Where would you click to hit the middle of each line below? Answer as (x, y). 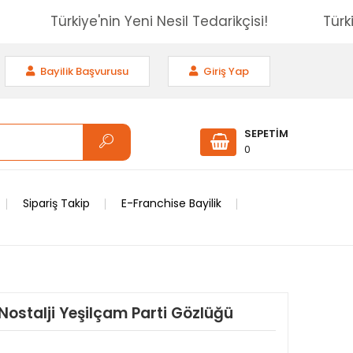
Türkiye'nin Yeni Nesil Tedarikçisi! (189, 21)
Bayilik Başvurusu (83, 71)
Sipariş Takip (56, 203)
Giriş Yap (225, 71)
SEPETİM (266, 134)
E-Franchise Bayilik (171, 203)
